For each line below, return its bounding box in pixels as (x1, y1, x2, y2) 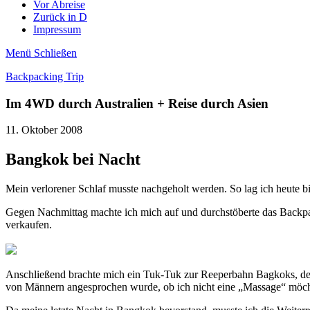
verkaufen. (6, 219, 52, 231)
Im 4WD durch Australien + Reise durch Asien (6, 95, 268, 111)
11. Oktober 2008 (6, 124, 82, 136)
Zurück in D (33, 11, 87, 23)
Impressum (33, 24, 81, 35)
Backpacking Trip (6, 71, 84, 82)
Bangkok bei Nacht (6, 150, 140, 169)
